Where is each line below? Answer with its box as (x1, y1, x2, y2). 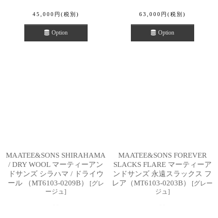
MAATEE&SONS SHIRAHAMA (6, 151, 106, 159)
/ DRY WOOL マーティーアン (8, 160, 103, 168)
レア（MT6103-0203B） (112, 179, 190, 187)
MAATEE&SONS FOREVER (118, 151, 207, 159)
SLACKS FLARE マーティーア (113, 160, 212, 168)
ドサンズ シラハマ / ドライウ (8, 169, 104, 178)
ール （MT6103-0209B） (7, 179, 88, 187)
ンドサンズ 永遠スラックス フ (113, 169, 212, 178)
